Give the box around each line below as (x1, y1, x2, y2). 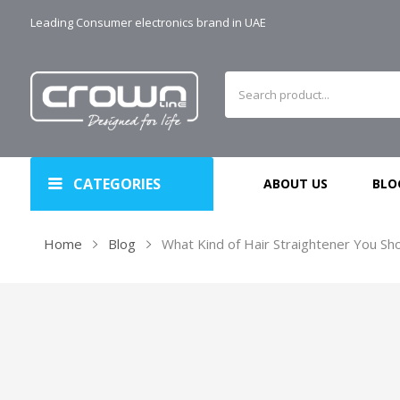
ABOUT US (263, 175, 329, 193)
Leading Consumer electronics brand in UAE (30, 14, 267, 30)
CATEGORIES (73, 174, 162, 195)
